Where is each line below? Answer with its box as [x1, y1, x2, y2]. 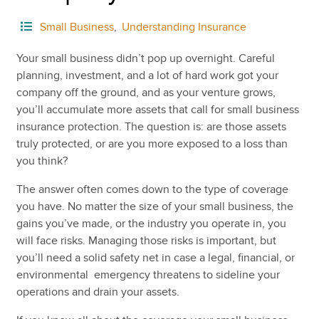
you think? [16, 153, 68, 168]
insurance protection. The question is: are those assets [16, 119, 286, 134]
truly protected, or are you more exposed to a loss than [16, 136, 288, 151]
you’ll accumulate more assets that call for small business [16, 102, 299, 117]
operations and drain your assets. [16, 284, 179, 299]
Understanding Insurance [121, 19, 246, 34]
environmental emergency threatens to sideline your [16, 267, 280, 282]
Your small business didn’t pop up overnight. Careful [16, 51, 275, 66]
